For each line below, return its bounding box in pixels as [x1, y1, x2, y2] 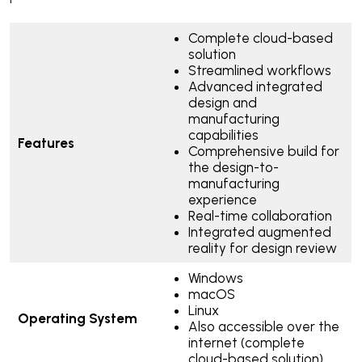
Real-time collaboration [187, 208, 332, 225]
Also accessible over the [187, 318, 339, 335]
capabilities [187, 127, 259, 144]
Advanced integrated [187, 78, 322, 95]
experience [187, 192, 257, 208]
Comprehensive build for [187, 143, 339, 160]
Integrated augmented [187, 224, 331, 241]
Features [17, 135, 74, 152]
